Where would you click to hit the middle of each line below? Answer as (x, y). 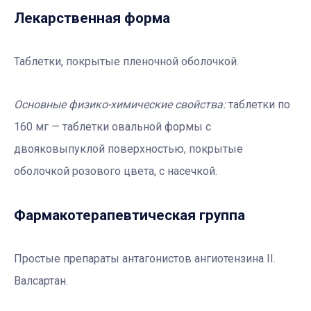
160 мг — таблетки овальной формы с (112, 126)
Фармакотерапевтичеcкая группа (129, 215)
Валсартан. (41, 280)
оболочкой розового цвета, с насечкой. (116, 171)
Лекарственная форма (92, 18)
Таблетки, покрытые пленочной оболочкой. (126, 61)
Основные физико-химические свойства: (121, 104)
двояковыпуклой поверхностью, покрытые (128, 149)
